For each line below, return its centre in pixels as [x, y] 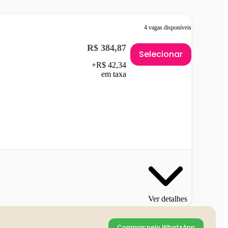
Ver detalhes [168, 198]
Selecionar [161, 54]
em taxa [114, 74]
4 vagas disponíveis [168, 27]
